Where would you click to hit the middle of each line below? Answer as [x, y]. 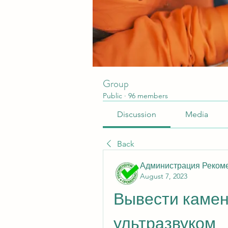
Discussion [137, 114]
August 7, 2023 [164, 176]
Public [112, 96]
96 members [148, 96]
